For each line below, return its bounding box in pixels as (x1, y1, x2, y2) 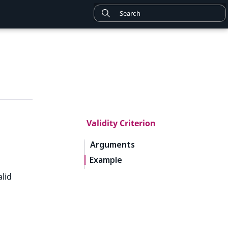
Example (90, 154, 122, 165)
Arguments (90, 139, 135, 150)
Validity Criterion (87, 118, 156, 129)
